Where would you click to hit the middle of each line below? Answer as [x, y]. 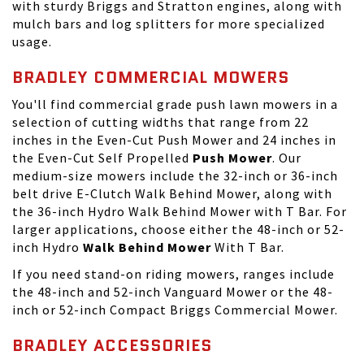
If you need [48, 274]
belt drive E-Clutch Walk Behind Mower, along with [172, 193]
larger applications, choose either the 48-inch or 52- [178, 229]
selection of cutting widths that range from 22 [160, 122]
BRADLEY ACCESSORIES [112, 345]
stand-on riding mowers [160, 274]
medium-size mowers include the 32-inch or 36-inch [175, 175]
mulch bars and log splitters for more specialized [169, 24]
